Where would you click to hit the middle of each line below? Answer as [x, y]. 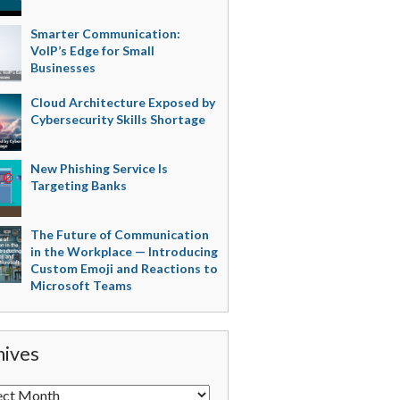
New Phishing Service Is [99, 168]
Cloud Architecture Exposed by [122, 102]
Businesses [62, 67]
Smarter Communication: [105, 33]
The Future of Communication [119, 234]
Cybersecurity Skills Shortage [117, 119]
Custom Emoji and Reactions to [124, 268]
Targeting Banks [78, 185]
